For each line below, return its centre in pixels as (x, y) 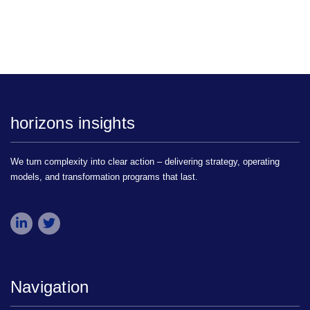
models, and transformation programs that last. (104, 177)
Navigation (50, 287)
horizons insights (73, 123)
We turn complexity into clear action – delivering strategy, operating (145, 162)
